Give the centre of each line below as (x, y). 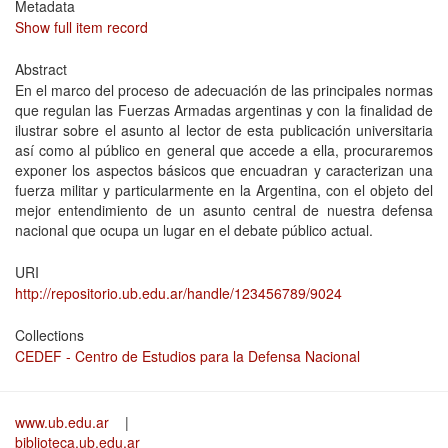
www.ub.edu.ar (64, 422)
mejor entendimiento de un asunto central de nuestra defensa (224, 210)
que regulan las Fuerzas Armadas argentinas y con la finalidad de (224, 110)
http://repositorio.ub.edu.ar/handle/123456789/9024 (178, 293)
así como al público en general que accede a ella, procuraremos (224, 150)
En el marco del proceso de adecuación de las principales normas (224, 90)
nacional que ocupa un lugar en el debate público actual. (194, 230)
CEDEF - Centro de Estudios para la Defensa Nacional (187, 356)
